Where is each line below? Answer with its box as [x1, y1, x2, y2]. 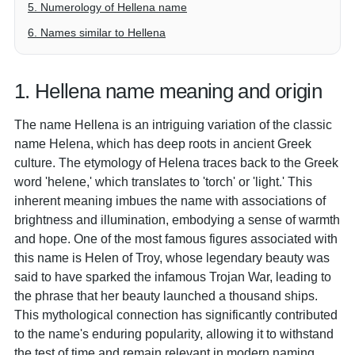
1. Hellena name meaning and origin [14, 79, 322, 103]
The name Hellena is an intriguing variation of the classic [14, 117, 332, 132]
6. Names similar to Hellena [28, 26, 166, 39]
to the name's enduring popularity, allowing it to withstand [14, 326, 334, 341]
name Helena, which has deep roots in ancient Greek [14, 136, 311, 151]
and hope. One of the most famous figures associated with [14, 231, 338, 246]
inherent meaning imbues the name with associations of [14, 193, 326, 208]
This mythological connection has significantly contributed [14, 307, 338, 322]
